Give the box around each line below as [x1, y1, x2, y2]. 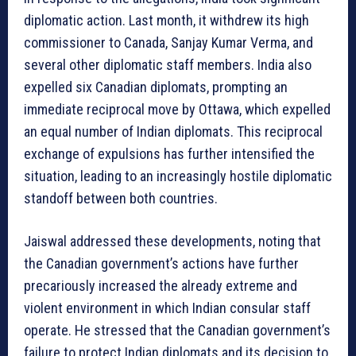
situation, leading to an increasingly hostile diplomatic [24, 168, 332, 185]
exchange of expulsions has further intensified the [24, 145, 315, 163]
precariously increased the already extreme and [24, 277, 297, 295]
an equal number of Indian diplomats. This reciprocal [24, 123, 323, 141]
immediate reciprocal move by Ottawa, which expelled [24, 101, 331, 118]
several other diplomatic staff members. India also [24, 56, 311, 74]
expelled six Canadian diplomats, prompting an [24, 79, 288, 96]
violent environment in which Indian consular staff [24, 300, 311, 317]
